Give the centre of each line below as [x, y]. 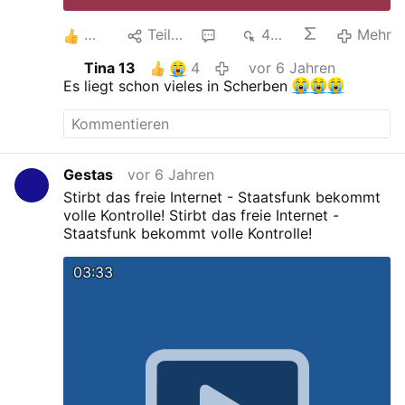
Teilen [159, 35]
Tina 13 [109, 67]
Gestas [89, 175]
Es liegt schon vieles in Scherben [178, 86]
